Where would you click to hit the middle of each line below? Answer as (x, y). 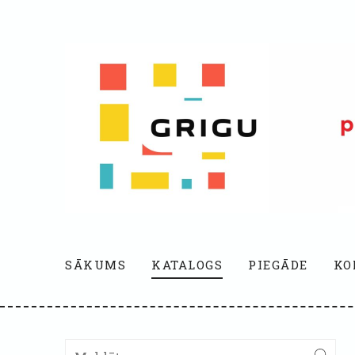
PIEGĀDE (278, 265)
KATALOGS (187, 265)
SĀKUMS (95, 265)
